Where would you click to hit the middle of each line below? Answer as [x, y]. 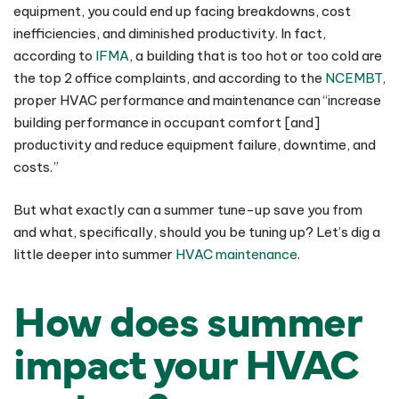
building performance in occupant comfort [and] [167, 122]
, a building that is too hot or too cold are [256, 56]
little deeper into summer [94, 254]
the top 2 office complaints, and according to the [169, 78]
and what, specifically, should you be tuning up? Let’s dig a [197, 232]
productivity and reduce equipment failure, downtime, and [195, 145]
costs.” [36, 167]
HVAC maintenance [236, 254]
